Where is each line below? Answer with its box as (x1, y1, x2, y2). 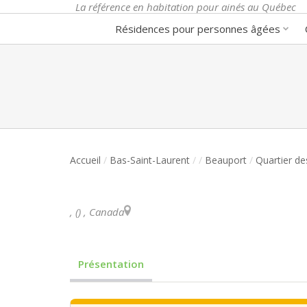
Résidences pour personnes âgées (115, 21, 280, 36)
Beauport (205, 153, 247, 167)
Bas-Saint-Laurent (110, 153, 190, 167)
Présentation (78, 256, 144, 271)
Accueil (70, 153, 101, 167)
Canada (89, 204, 124, 219)
